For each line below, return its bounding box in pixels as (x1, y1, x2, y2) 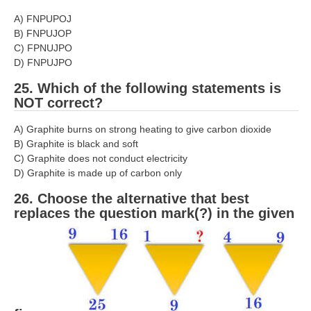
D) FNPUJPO (14, 56, 72, 68)
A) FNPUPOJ (14, 12, 72, 24)
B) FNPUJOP (14, 27, 72, 39)
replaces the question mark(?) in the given (14, 205, 294, 221)
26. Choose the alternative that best (14, 191, 249, 207)
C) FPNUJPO (14, 42, 72, 53)
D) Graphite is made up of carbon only (14, 167, 182, 179)
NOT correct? (14, 94, 103, 110)
